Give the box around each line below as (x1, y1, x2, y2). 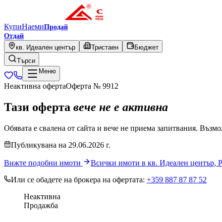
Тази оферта (4, 100, 73, 113)
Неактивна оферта (4, 82, 66, 90)
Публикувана (11, 140, 56, 149)
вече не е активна (73, 100, 168, 113)
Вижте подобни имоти (4, 158, 83, 167)
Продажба (24, 201, 58, 210)
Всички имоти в (91, 158, 148, 167)
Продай (44, 23, 68, 31)
